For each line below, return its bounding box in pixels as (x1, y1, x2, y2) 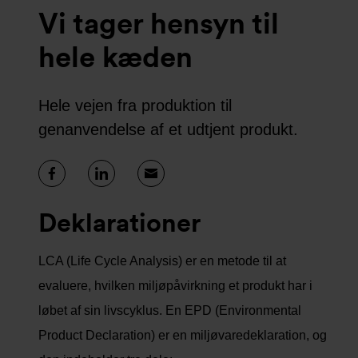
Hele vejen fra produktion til (38, 96, 232, 114)
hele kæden (38, 39, 193, 74)
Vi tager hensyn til (38, 6, 279, 41)
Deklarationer (38, 206, 201, 238)
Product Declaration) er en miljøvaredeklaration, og (38, 328, 327, 342)
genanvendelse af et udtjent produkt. (38, 120, 298, 138)
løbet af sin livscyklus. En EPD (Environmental (38, 303, 301, 317)
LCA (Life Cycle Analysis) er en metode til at (38, 253, 286, 268)
